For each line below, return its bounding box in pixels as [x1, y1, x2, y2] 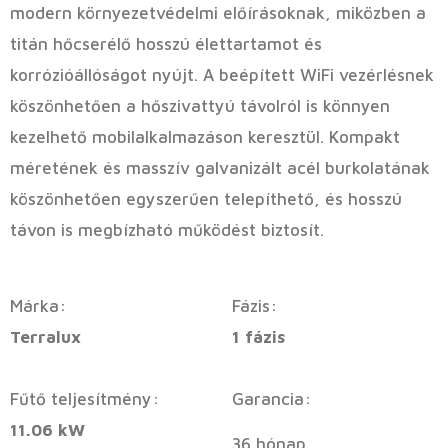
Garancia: [232, 389, 311, 410]
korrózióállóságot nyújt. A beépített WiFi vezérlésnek [10, 64, 434, 85]
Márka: [10, 296, 66, 317]
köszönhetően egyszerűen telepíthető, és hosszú [10, 188, 402, 209]
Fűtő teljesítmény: [10, 389, 159, 410]
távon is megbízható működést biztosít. [10, 219, 324, 240]
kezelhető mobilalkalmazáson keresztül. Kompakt [10, 126, 400, 147]
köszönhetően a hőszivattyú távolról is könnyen [10, 95, 390, 116]
